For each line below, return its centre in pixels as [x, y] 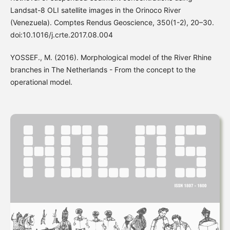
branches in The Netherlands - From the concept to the [103, 70]
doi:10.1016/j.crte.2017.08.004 [61, 35]
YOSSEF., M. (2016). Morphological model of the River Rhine [111, 57]
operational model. [41, 82]
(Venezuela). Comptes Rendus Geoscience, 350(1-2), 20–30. [112, 23]
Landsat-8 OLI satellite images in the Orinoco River [95, 10]
